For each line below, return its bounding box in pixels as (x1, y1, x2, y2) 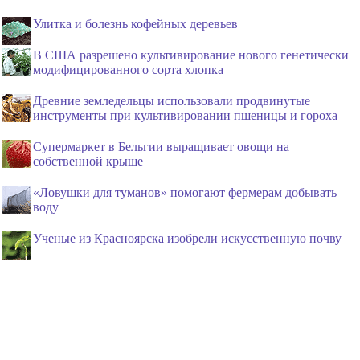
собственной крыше (33, 154, 143, 169)
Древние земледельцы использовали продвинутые (33, 94, 310, 108)
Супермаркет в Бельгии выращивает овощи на (33, 140, 289, 154)
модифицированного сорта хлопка (33, 63, 223, 77)
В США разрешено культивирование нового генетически (33, 48, 349, 63)
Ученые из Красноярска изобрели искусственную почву (33, 231, 342, 246)
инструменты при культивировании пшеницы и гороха (33, 108, 337, 123)
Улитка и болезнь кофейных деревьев (33, 17, 238, 31)
